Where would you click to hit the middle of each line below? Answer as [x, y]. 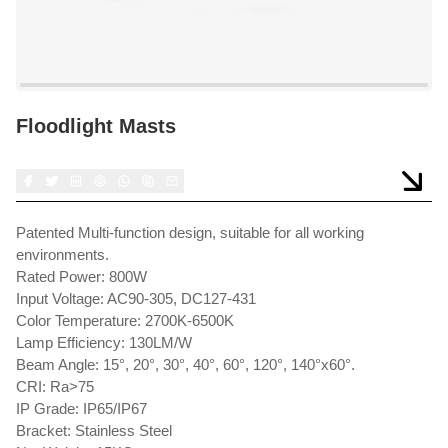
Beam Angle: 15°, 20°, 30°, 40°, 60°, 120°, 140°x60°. [185, 364]
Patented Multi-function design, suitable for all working [190, 232]
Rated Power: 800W [81, 276]
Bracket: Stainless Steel [94, 430]
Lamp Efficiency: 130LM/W [104, 342]
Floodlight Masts [96, 126]
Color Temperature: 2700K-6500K [125, 320]
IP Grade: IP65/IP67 [81, 408]
